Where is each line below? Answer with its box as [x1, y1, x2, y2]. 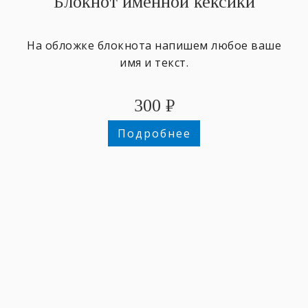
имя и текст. [120, 55, 188, 71]
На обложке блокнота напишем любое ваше [27, 38, 281, 54]
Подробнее [117, 126, 191, 142]
